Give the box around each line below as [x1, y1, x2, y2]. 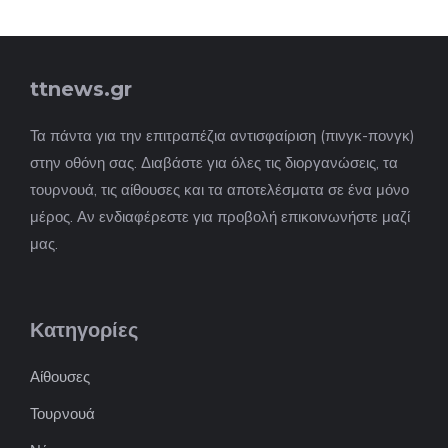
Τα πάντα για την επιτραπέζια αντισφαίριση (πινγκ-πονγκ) [30, 126, 415, 145]
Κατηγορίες [30, 318, 138, 342]
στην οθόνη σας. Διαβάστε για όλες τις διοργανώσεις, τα [30, 153, 398, 172]
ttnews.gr [30, 77, 132, 101]
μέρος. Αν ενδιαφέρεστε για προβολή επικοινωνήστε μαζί [30, 207, 410, 226]
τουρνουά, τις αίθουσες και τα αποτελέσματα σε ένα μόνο [30, 180, 409, 199]
